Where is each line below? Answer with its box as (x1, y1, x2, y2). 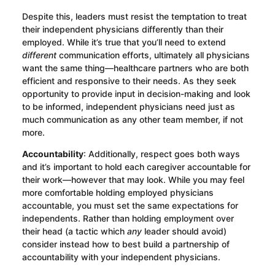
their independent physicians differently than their (21, 24, 223, 35)
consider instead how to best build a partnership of (21, 239, 230, 250)
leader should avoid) (141, 226, 227, 237)
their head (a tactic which (21, 226, 127, 237)
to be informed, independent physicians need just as (21, 101, 235, 112)
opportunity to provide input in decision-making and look (21, 88, 250, 99)
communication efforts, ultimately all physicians (56, 50, 250, 61)
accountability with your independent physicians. (21, 252, 220, 263)
